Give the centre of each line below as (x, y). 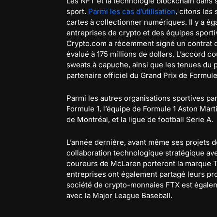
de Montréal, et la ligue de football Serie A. (140, 119)
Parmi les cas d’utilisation (132, 11)
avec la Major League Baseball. (119, 195)
